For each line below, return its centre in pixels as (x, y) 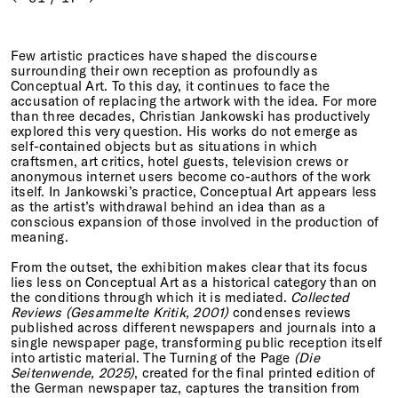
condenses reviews (290, 313)
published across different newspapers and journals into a (193, 328)
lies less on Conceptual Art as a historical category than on (194, 283)
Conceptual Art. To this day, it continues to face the (171, 85)
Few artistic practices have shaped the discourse (164, 55)
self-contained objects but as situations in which (164, 146)
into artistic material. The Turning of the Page (152, 358)
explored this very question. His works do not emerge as (185, 131)
